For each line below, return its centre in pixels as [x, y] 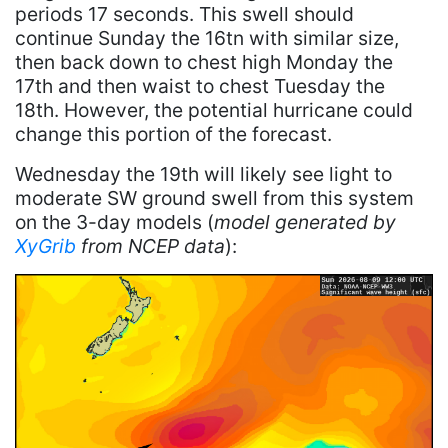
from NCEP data [150, 246]
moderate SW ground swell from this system [214, 198]
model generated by [305, 222]
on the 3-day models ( [114, 222]
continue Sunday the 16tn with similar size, [207, 38]
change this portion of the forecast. [173, 134]
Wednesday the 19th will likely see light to [203, 174]
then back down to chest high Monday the [204, 62]
